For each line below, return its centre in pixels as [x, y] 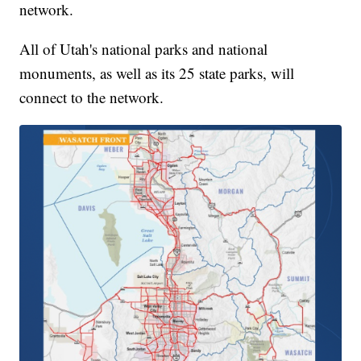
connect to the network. [92, 98]
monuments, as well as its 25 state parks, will [157, 73]
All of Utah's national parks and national [144, 49]
